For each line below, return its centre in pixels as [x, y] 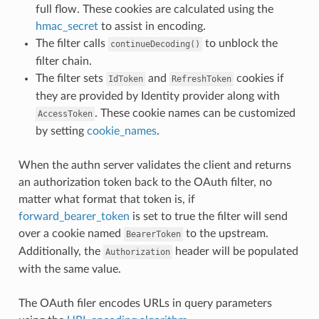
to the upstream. [225, 233]
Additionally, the [61, 251]
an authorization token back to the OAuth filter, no [145, 182]
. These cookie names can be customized [195, 113]
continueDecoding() [155, 44]
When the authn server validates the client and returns [155, 165]
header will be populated [235, 251]
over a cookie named [71, 233]
